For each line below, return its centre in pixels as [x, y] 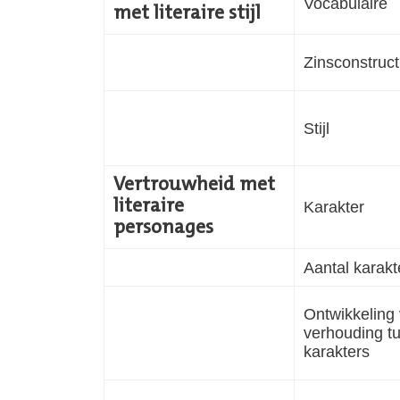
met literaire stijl [189, 14]
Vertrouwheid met [194, 185]
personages [163, 228]
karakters [337, 351]
